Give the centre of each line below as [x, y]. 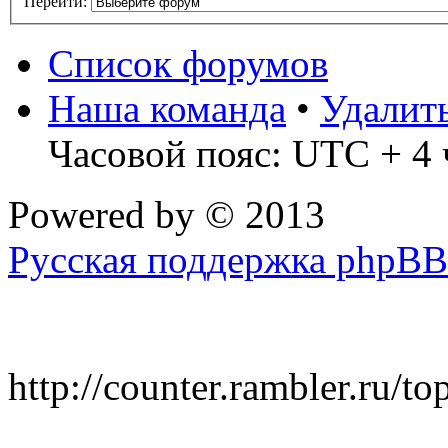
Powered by [106, 215]
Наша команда [167, 109]
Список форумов [188, 64]
